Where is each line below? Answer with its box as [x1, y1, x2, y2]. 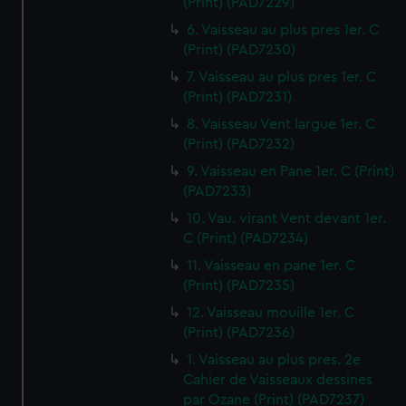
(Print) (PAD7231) [183, 90, 293, 104]
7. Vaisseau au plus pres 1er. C [187, 70, 377, 84]
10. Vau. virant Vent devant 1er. [187, 211, 387, 226]
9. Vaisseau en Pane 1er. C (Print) [187, 164, 395, 179]
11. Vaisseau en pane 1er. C [187, 258, 356, 273]
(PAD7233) [183, 184, 252, 198]
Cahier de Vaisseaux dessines [183, 372, 373, 387]
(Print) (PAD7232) [183, 137, 295, 151]
